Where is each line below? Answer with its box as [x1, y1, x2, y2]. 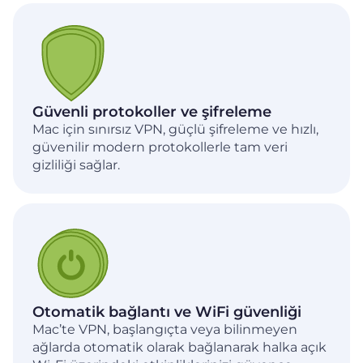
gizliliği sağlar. [32, 156, 120, 173]
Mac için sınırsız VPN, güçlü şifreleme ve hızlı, [32, 121, 318, 137]
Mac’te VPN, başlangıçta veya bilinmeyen [32, 321, 297, 337]
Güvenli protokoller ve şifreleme [32, 102, 271, 121]
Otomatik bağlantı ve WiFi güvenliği [32, 302, 301, 321]
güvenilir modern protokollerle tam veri [32, 139, 288, 155]
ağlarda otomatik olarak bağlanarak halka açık [32, 339, 327, 355]
